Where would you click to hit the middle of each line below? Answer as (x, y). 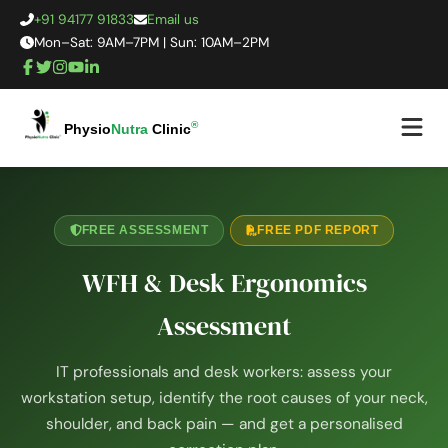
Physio (87, 129)
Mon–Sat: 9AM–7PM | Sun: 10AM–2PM (151, 42)
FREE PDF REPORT (318, 230)
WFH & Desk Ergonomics (224, 283)
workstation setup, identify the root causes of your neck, (224, 398)
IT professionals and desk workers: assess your (224, 372)
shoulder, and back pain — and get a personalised (224, 424)
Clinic (171, 129)
